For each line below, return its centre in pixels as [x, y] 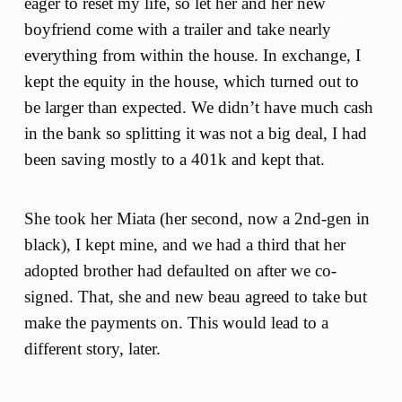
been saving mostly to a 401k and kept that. [174, 159]
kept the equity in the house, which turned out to [191, 81]
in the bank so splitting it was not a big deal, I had [195, 133]
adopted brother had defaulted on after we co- [180, 271]
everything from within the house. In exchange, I [192, 55]
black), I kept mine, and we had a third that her [184, 245]
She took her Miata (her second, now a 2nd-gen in [197, 219]
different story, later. [92, 349]
